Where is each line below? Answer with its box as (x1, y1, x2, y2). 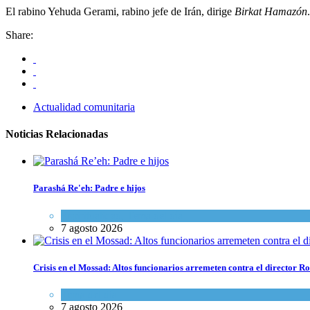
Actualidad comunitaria (33, 100, 135, 113)
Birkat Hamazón (235, 5, 307, 17)
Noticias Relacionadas (6, 128, 108, 140)
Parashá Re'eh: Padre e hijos (33, 183, 145, 194)
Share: (6, 28, 33, 41)
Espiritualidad (61, 209, 121, 221)
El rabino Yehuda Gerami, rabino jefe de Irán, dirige (6, 5, 235, 17)
